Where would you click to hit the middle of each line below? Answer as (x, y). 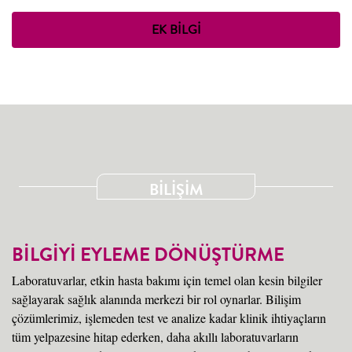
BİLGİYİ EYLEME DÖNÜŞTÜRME (148, 255)
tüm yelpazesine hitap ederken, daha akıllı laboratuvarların (155, 337)
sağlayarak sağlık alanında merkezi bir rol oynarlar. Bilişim (156, 299)
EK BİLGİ (176, 29)
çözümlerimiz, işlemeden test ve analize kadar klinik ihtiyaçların (169, 318)
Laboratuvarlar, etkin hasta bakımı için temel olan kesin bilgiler (167, 280)
